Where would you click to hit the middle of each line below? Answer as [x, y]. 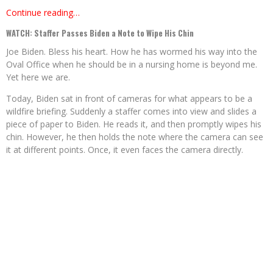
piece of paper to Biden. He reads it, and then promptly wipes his [134, 124]
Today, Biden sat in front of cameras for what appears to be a [129, 98]
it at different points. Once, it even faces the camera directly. [125, 150]
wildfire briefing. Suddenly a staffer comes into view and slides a [131, 111]
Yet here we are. [38, 77]
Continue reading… [43, 12]
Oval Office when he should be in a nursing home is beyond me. [132, 64]
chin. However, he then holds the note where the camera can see [135, 137]
